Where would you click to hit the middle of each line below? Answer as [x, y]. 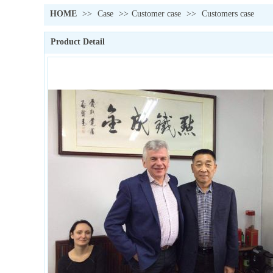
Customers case [228, 14]
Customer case [156, 14]
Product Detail [78, 42]
